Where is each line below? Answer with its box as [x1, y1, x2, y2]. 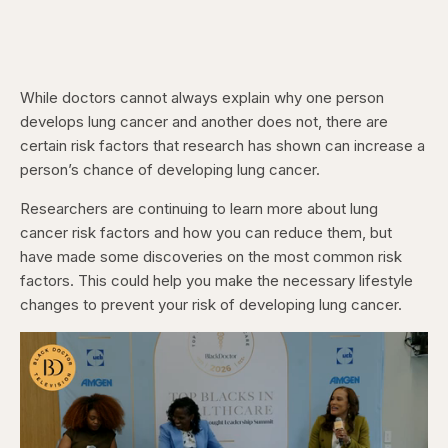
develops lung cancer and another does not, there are [20, 112, 388, 131]
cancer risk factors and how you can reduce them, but [20, 223, 392, 242]
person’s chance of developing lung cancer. [20, 160, 320, 179]
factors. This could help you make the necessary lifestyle [20, 271, 413, 290]
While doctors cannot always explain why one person [20, 88, 384, 107]
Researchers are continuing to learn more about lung [20, 199, 378, 218]
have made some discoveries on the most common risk [20, 247, 402, 266]
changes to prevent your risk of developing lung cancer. [20, 295, 402, 314]
